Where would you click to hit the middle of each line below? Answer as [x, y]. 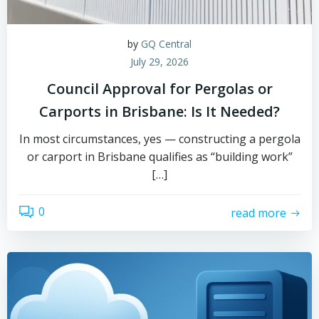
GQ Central [166, 44]
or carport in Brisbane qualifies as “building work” [159, 157]
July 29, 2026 [159, 62]
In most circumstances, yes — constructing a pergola [159, 139]
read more [258, 213]
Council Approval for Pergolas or [159, 89]
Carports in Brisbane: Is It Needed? [159, 111]
